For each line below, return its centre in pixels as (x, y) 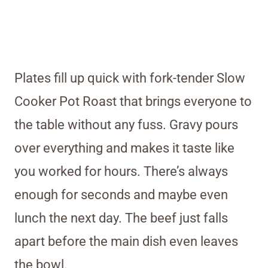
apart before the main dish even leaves (126, 241)
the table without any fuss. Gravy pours (126, 124)
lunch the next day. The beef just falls (121, 218)
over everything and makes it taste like (124, 148)
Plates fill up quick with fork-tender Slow (130, 78)
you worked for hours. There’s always (121, 171)
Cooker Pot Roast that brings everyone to (133, 101)
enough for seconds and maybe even (121, 194)
